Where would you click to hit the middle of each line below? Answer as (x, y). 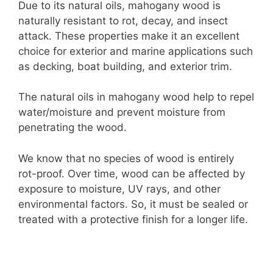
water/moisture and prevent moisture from (122, 112)
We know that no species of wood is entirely (126, 158)
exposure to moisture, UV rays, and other (119, 189)
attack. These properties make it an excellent (129, 36)
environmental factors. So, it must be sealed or (133, 204)
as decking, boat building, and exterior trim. (125, 66)
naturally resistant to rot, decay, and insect (123, 20)
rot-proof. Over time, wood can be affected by (132, 173)
